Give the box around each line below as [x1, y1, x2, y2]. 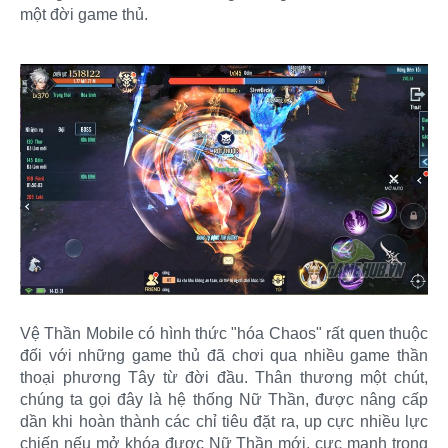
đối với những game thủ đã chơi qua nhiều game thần [20, 347, 428, 365]
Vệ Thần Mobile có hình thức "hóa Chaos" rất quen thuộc [20, 325, 428, 343]
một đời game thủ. [20, 6, 148, 24]
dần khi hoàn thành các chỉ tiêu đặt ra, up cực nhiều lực [20, 413, 428, 431]
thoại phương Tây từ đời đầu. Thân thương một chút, [20, 369, 428, 387]
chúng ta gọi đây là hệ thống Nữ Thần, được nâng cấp [20, 391, 428, 409]
